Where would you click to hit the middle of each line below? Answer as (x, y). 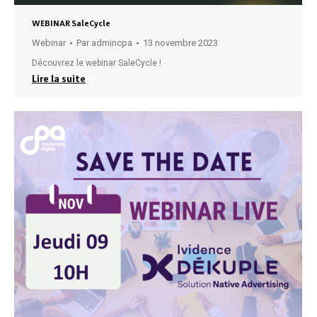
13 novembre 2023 (180, 43)
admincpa (112, 43)
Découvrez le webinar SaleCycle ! (97, 63)
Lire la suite (59, 79)
